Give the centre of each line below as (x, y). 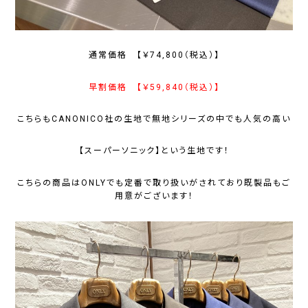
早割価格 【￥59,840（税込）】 (154, 87)
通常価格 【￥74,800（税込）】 (154, 55)
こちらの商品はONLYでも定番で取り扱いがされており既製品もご (154, 183)
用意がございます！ (154, 196)
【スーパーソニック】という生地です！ (154, 151)
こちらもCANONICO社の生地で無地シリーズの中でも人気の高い (154, 119)
